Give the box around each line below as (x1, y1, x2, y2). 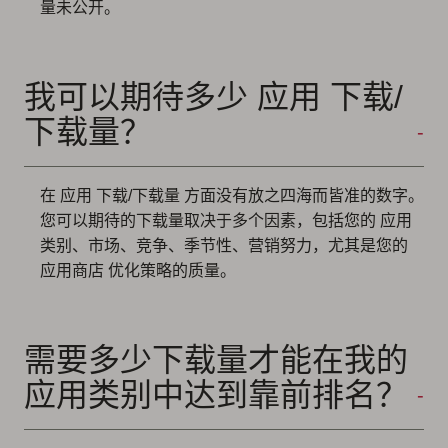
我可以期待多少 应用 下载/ (24, 78, 403, 115)
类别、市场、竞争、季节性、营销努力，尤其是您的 (40, 236, 408, 254)
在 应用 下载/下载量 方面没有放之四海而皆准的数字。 (40, 186, 424, 204)
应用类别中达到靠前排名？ (24, 376, 408, 413)
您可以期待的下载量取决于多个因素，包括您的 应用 (40, 211, 412, 229)
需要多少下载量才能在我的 (24, 341, 408, 378)
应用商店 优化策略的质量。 (40, 261, 236, 279)
